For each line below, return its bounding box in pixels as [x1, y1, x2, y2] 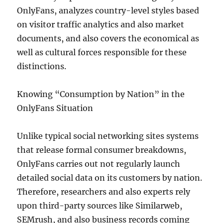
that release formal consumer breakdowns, [17, 145, 187, 155]
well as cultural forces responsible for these [17, 47, 187, 57]
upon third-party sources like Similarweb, [17, 201, 183, 211]
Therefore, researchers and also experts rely [17, 187, 191, 197]
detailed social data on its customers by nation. [17, 173, 203, 183]
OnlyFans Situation [17, 103, 94, 113]
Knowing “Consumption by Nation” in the [17, 89, 185, 99]
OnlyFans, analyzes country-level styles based [17, 5, 200, 15]
